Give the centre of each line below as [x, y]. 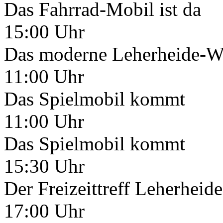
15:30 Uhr [44, 166]
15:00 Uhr [44, 32]
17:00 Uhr [44, 211]
